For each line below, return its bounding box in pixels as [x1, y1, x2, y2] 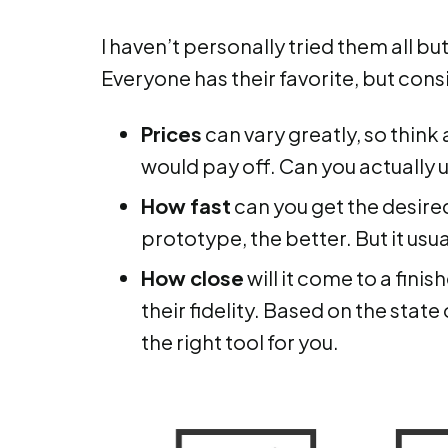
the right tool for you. [140, 329, 339, 355]
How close [140, 265, 244, 291]
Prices [140, 121, 202, 147]
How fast [140, 193, 231, 219]
